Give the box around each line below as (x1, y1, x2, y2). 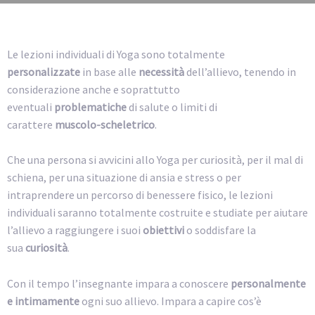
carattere (7, 117, 55, 131)
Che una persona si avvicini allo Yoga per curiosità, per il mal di (7, 153, 303, 167)
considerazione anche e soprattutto (7, 82, 180, 96)
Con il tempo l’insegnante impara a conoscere (7, 276, 231, 290)
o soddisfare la (184, 223, 256, 238)
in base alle (80, 64, 139, 79)
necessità (139, 64, 184, 79)
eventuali (7, 99, 54, 114)
